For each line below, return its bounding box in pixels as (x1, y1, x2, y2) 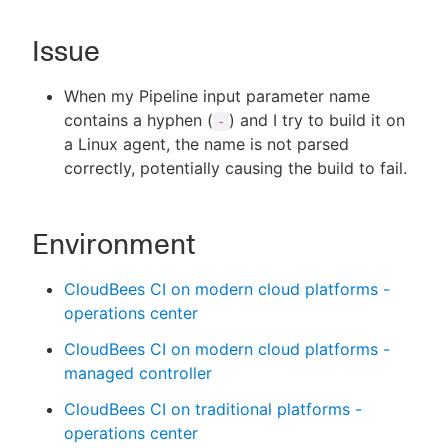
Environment (32, 227, 195, 261)
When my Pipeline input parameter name (64, 86, 370, 106)
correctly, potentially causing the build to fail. (64, 158, 407, 178)
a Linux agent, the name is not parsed (64, 134, 349, 154)
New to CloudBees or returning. (112, 84, 352, 104)
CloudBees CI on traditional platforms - (64, 399, 362, 419)
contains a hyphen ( (64, 110, 213, 130)
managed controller (64, 363, 212, 383)
